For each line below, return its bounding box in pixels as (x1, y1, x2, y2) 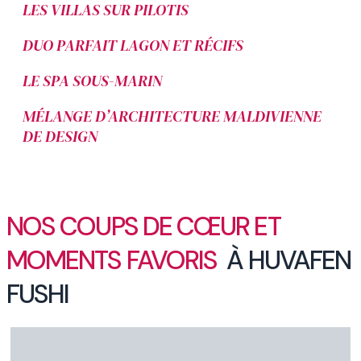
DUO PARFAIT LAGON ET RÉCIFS (23, 34, 243, 56)
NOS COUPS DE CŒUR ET (6, 209, 280, 243)
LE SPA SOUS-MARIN (23, 69, 162, 91)
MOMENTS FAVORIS (6, 243, 222, 277)
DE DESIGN (23, 125, 98, 147)
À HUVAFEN (226, 243, 351, 277)
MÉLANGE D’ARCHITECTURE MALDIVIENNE (23, 105, 322, 127)
